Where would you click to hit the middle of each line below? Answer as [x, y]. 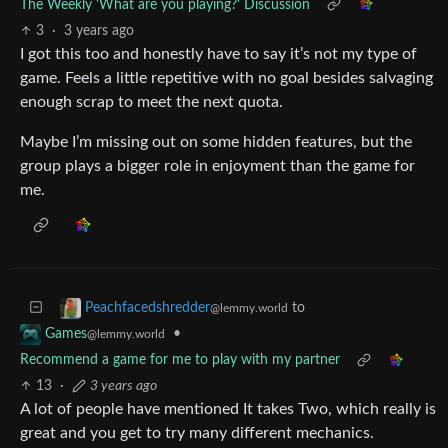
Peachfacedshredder [147, 308]
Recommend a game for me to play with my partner [180, 360]
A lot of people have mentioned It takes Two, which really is [228, 409]
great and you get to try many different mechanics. [197, 433]
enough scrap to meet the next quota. [151, 102]
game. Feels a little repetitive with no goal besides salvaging [226, 78]
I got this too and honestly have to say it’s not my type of [218, 54]
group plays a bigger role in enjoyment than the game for [217, 166]
